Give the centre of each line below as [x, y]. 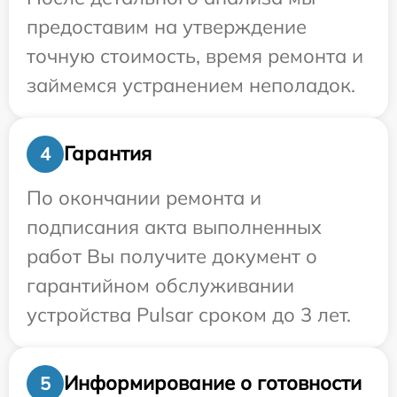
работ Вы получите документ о [172, 256]
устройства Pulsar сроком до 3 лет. [189, 314]
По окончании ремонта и [144, 197]
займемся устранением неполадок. [191, 85]
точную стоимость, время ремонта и [195, 55]
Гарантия [108, 154]
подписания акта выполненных [174, 226]
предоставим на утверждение [167, 26]
